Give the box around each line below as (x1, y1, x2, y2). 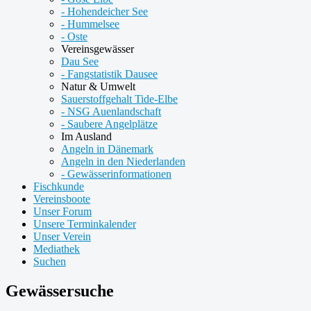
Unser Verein (33, 230, 91, 242)
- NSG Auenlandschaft (61, 106, 161, 117)
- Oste (61, 31, 87, 42)
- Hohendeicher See (61, 6, 148, 17)
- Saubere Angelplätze (61, 118, 158, 130)
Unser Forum (33, 205, 92, 217)
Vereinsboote (33, 193, 90, 205)
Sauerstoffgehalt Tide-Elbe (61, 93, 178, 105)
